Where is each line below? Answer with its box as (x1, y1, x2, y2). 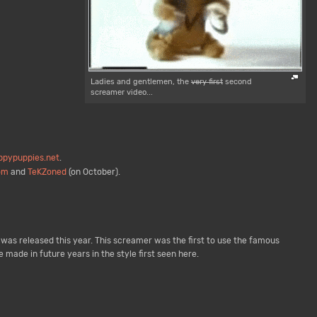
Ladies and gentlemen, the (91, 77, 191, 87)
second (223, 77, 252, 87)
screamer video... (91, 88, 153, 98)
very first (191, 77, 223, 87)
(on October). (66, 167, 120, 178)
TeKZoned (27, 167, 67, 178)
